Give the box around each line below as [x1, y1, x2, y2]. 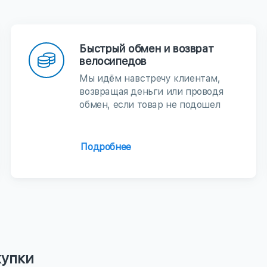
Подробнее [80, 141, 131, 153]
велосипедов [79, 55, 147, 68]
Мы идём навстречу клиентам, [79, 73, 221, 85]
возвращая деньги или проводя [79, 86, 223, 98]
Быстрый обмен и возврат [79, 42, 214, 55]
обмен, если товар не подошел [79, 99, 221, 111]
